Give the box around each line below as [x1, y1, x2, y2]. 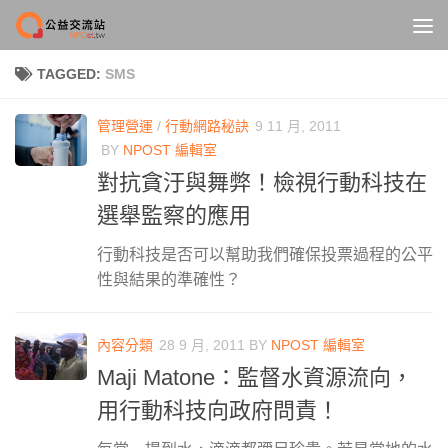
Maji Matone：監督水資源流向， [97, 365, 413, 391]
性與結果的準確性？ [97, 271, 241, 289]
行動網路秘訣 [165, 118, 249, 134]
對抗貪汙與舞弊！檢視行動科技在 [97, 170, 427, 196]
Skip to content [27, 19, 142, 36]
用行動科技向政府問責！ [97, 398, 339, 424]
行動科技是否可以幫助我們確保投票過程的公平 [97, 246, 433, 264]
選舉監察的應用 [97, 203, 251, 229]
